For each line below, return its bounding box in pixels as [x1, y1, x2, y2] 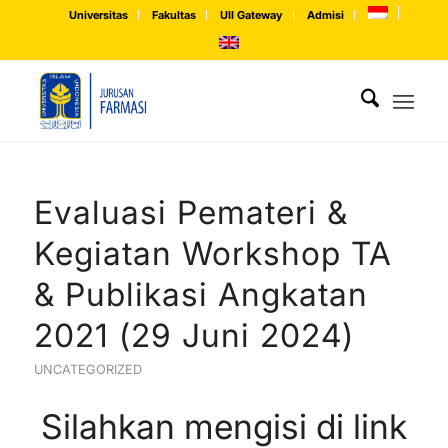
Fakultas [151, 8, 196, 22]
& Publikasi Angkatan [33, 275, 368, 314]
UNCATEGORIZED [33, 362, 142, 377]
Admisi [306, 8, 344, 22]
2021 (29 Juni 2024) [33, 316, 354, 355]
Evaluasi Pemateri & [33, 193, 348, 232]
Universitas [68, 8, 128, 22]
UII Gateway [219, 8, 283, 22]
